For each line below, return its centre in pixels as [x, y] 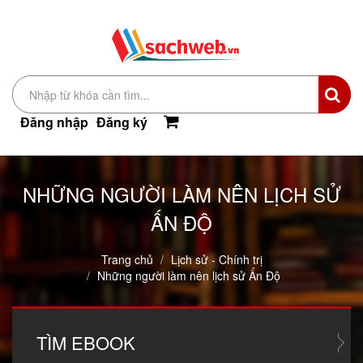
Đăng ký [122, 122]
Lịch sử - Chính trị [216, 260]
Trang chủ [127, 260]
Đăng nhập [54, 122]
